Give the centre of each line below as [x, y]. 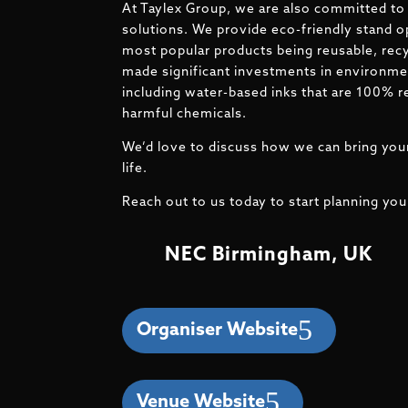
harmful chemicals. [185, 114]
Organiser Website [218, 330]
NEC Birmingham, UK [269, 256]
